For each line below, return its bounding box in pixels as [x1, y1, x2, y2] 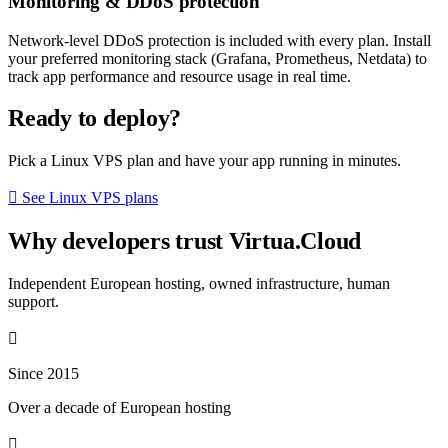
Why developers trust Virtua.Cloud [8, 228, 362, 255]
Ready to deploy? [8, 105, 182, 132]
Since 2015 [8, 365, 79, 383]
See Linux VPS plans [18, 189, 158, 207]
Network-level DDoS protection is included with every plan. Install [8, 31, 431, 49]
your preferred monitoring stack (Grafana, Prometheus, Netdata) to [8, 49, 427, 67]
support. [8, 293, 59, 311]
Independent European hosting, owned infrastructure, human [8, 275, 390, 293]
